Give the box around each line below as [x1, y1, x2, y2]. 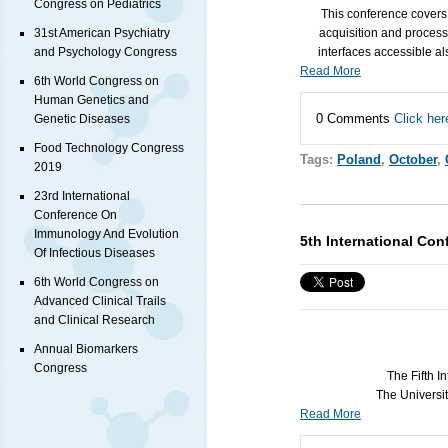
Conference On [34, 208, 117, 223]
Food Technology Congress [34, 141, 184, 156]
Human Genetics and [34, 93, 149, 108]
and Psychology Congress [34, 45, 177, 60]
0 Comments [315, 110, 394, 126]
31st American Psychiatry [34, 26, 170, 41]
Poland [336, 151, 381, 167]
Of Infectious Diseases [34, 246, 155, 261]
